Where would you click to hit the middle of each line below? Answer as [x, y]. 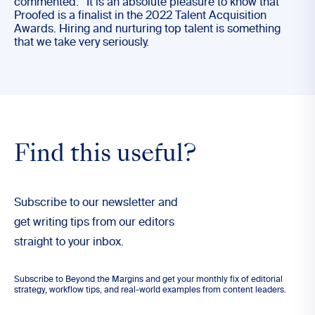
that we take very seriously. [82, 43]
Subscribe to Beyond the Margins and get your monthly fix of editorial [148, 280]
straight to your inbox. [69, 243]
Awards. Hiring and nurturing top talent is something [147, 30]
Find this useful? [105, 155]
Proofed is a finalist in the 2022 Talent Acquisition [140, 16]
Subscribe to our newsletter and [96, 203]
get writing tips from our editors [94, 223]
